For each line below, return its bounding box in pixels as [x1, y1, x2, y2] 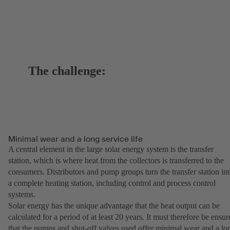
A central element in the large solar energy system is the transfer [8, 144, 214, 154]
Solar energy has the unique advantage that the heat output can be [8, 201, 220, 210]
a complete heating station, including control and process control [8, 178, 216, 187]
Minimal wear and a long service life [8, 133, 143, 144]
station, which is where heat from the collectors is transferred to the [8, 156, 224, 165]
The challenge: [28, 64, 106, 78]
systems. [8, 189, 37, 199]
